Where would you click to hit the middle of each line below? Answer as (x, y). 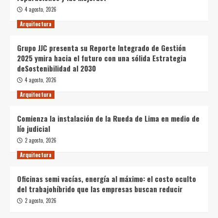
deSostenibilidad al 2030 (56, 68)
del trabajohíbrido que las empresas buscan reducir (100, 189)
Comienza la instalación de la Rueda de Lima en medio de (108, 118)
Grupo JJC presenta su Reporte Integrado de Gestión (101, 47)
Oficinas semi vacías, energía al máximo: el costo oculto (107, 178)
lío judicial (34, 128)
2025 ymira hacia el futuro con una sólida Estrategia (102, 58)
